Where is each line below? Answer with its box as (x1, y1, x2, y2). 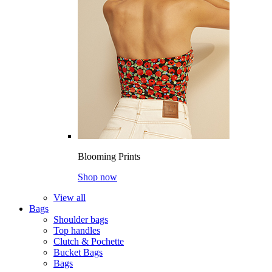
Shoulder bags (53, 214, 108, 225)
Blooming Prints (78, 151, 140, 161)
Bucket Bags (53, 247, 103, 257)
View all (53, 192, 86, 203)
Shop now (78, 172, 117, 182)
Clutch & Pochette (53, 236, 124, 246)
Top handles (53, 225, 100, 236)
